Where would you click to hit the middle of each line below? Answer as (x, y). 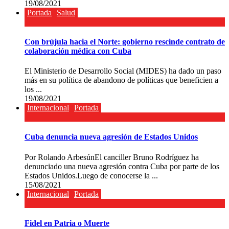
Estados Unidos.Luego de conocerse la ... (91, 175)
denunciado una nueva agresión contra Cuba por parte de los (122, 166)
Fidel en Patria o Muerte (67, 223)
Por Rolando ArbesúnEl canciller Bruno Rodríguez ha (112, 157)
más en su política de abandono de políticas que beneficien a (121, 80)
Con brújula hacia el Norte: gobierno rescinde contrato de (125, 41)
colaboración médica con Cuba (78, 51)
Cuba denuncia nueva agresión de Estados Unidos (111, 137)
